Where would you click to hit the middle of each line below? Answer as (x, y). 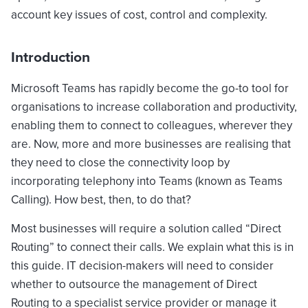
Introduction (51, 56)
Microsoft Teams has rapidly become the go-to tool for (150, 88)
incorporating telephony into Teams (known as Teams (147, 181)
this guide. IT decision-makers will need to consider (142, 265)
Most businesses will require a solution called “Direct (146, 228)
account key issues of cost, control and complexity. (139, 14)
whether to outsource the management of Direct (134, 284)
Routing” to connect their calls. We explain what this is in (152, 247)
